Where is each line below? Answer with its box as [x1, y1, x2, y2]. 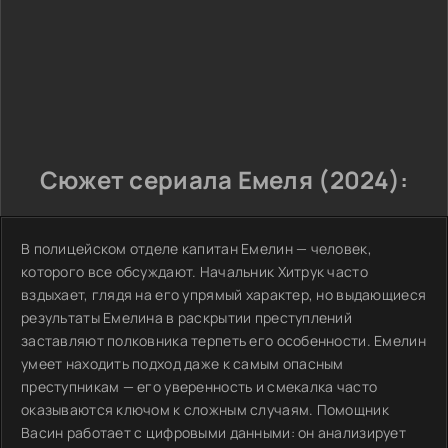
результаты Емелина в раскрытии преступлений [21, 308, 353, 327]
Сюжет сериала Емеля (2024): [39, 163, 409, 196]
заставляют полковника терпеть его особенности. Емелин [21, 331, 426, 350]
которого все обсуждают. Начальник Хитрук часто [21, 262, 368, 281]
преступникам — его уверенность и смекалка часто [21, 377, 378, 396]
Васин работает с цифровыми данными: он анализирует [21, 423, 406, 442]
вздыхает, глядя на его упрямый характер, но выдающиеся [21, 285, 427, 304]
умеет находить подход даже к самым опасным [21, 354, 344, 373]
